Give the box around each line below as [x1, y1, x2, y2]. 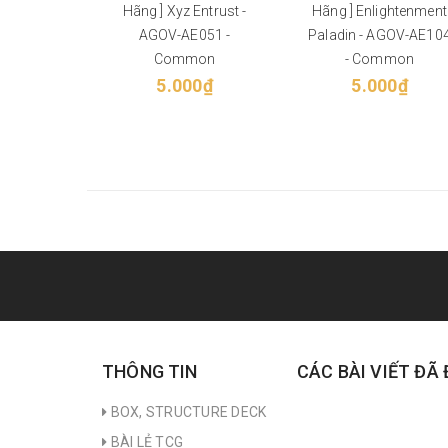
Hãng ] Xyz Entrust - [122, 2, 247, 19]
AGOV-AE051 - [138, 26, 231, 43]
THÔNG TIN [102, 360, 198, 382]
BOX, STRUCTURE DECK [107, 403, 267, 420]
